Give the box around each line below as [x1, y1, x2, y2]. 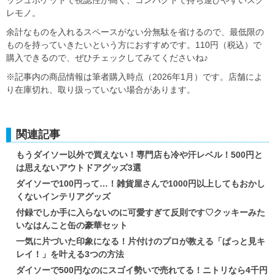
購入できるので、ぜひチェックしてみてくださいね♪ [6, 52, 208, 63]
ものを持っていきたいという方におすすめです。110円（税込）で [6, 39, 261, 50]
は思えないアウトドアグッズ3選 [16, 162, 141, 172]
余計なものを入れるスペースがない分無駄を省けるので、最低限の [6, 26, 264, 37]
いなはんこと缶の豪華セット [16, 220, 128, 230]
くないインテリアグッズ [16, 191, 110, 201]
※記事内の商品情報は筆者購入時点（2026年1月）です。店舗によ [6, 71, 263, 82]
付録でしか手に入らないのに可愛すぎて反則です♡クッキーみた [16, 207, 265, 217]
